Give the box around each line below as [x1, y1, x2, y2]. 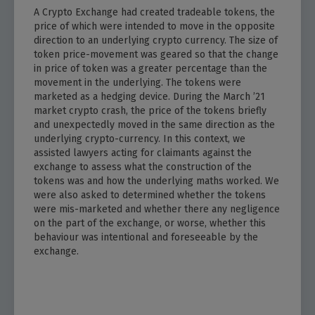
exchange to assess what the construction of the [34, 161, 252, 174]
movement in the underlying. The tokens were [34, 77, 241, 89]
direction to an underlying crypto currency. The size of [34, 34, 278, 47]
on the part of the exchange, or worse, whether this [34, 217, 266, 230]
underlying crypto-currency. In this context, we [34, 133, 245, 146]
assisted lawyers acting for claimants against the [34, 147, 252, 160]
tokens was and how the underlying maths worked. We [34, 175, 279, 188]
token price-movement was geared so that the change [34, 49, 278, 61]
